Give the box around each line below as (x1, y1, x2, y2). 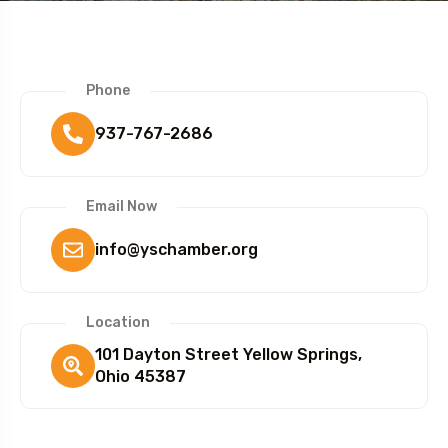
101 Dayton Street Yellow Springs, (95, 345, 362, 365)
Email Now (86, 198, 157, 216)
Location (86, 314, 150, 332)
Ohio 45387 (95, 367, 186, 387)
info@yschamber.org (95, 240, 258, 260)
